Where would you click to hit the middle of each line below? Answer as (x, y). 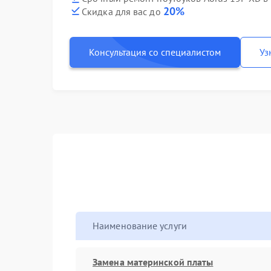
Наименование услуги (140, 226)
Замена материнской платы (153, 262)
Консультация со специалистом (155, 52)
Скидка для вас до (122, 11)
